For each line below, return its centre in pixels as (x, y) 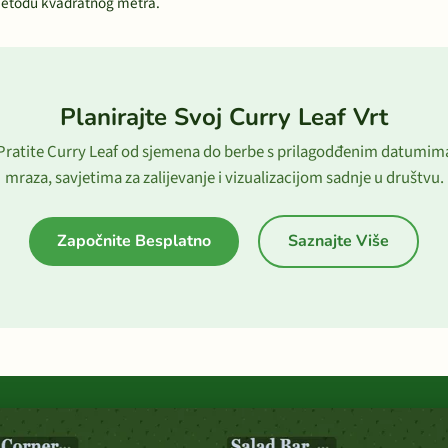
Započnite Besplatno (134, 241)
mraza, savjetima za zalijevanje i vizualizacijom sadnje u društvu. (224, 178)
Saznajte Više (338, 241)
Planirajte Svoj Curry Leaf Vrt (224, 117)
